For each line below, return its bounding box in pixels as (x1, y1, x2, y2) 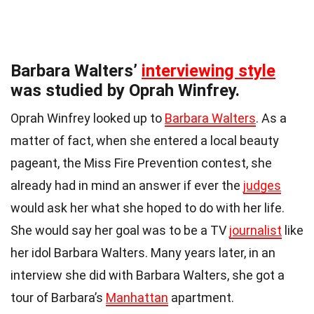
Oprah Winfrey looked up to (11, 111, 165, 126)
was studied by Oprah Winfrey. (11, 81, 240, 101)
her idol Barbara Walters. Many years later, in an (11, 245, 275, 261)
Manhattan (106, 290, 168, 306)
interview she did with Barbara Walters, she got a (11, 268, 285, 283)
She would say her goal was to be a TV (11, 223, 229, 238)
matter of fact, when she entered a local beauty (11, 133, 279, 149)
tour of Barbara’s (11, 290, 106, 306)
